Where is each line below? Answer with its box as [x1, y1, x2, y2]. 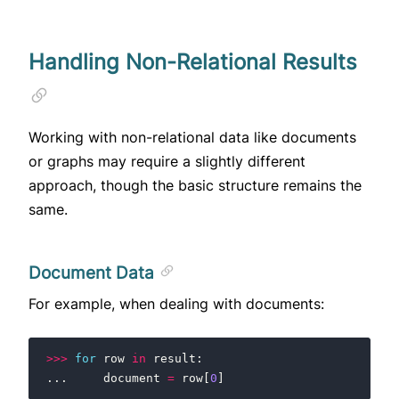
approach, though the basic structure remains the [28, 176, 362, 195]
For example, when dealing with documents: [28, 295, 324, 313]
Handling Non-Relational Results [28, 49, 357, 76]
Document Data [28, 263, 159, 284]
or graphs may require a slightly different [28, 152, 305, 171]
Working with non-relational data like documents [28, 128, 356, 147]
